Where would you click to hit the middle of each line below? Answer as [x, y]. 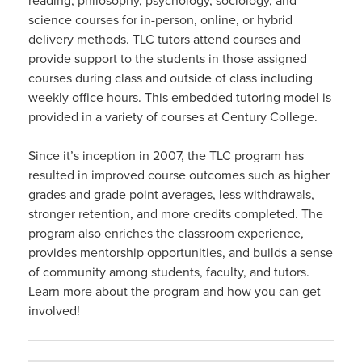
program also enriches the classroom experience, [166, 233]
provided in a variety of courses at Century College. [173, 117]
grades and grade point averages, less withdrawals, [171, 194]
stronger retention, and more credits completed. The [176, 214]
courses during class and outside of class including [170, 78]
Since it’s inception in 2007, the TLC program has [166, 156]
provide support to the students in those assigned [168, 59]
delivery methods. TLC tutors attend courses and [164, 39]
